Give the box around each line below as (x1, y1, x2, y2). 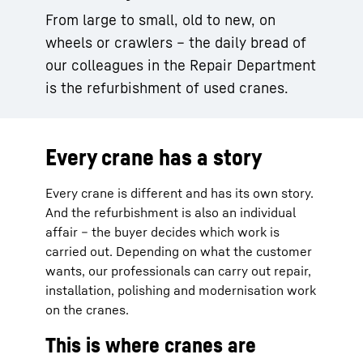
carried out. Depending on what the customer (45, 243, 312, 259)
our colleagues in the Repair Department (45, 56, 316, 74)
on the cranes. (45, 301, 129, 318)
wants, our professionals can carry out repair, (45, 263, 311, 279)
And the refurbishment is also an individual (45, 204, 296, 220)
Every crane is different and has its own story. (45, 185, 314, 201)
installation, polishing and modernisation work (45, 282, 316, 298)
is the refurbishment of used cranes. (45, 79, 288, 96)
